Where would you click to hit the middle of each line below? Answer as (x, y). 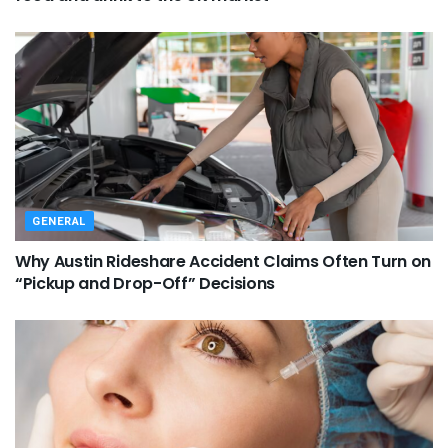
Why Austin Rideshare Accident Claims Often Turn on (223, 261)
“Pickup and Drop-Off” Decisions (145, 283)
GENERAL (59, 221)
